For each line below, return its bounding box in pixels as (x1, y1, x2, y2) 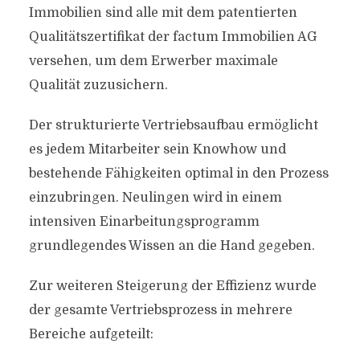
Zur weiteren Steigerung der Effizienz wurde (28, 279, 317, 293)
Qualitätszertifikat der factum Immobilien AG (28, 30, 317, 44)
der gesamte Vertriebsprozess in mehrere (28, 303, 292, 317)
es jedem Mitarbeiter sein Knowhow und (28, 142, 286, 157)
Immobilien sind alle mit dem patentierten (28, 6, 297, 20)
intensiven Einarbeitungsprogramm (28, 215, 260, 229)
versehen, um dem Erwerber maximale (28, 54, 278, 68)
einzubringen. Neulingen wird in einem (28, 190, 282, 205)
